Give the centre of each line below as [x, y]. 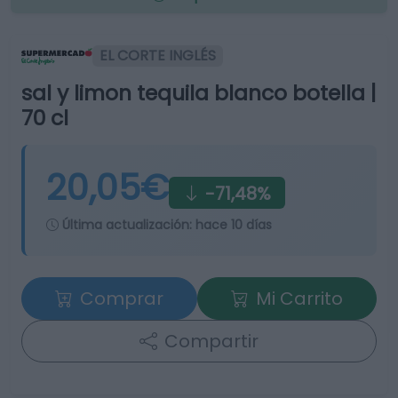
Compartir [211, 341]
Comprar [122, 298]
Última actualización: [127, 225]
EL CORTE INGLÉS [158, 56]
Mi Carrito [299, 298]
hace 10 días [234, 225]
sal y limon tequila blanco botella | [199, 93]
